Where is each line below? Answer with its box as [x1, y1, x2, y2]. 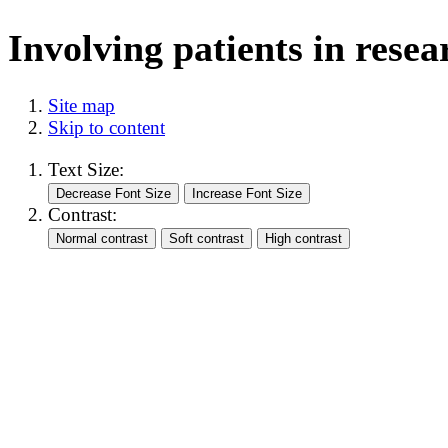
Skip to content [48, 117, 165, 139]
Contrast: [48, 203, 117, 225]
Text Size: [48, 158, 124, 180]
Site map [48, 95, 115, 117]
